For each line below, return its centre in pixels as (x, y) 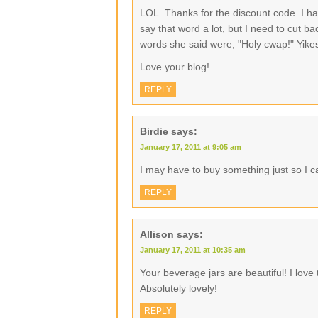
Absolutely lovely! (179, 288)
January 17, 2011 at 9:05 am (191, 147)
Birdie (154, 131)
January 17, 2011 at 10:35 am (193, 250)
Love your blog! (175, 67)
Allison (157, 234)
